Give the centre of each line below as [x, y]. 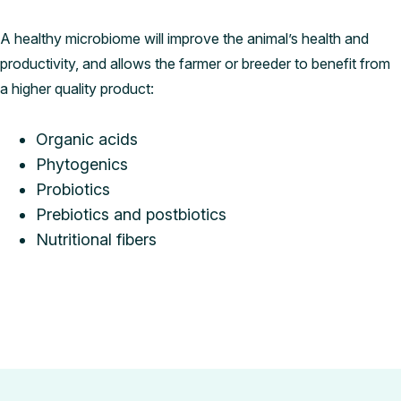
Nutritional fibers [96, 240]
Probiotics [73, 190]
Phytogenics [82, 165]
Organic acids [87, 140]
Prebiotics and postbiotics [131, 215]
